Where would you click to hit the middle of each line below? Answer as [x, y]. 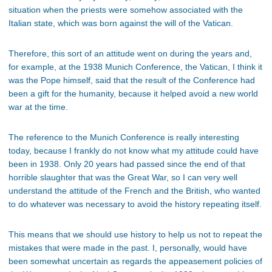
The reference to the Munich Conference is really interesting [124, 138]
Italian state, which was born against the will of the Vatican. [121, 23]
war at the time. [38, 107]
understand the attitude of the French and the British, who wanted [134, 191]
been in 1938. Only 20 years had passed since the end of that [127, 164]
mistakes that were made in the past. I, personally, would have [128, 248]
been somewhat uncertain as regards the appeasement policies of [135, 261]
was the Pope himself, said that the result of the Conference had [132, 80]
